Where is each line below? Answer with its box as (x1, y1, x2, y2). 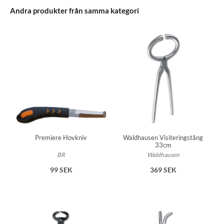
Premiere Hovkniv (35, 133, 87, 141)
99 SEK (49, 165, 72, 174)
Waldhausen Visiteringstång (123, 133, 203, 142)
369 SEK (149, 165, 176, 174)
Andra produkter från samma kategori (10, 6, 139, 15)
